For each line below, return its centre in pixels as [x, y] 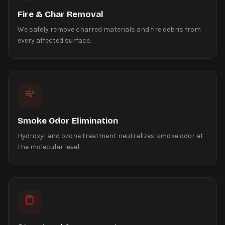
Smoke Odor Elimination [68, 121]
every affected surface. [54, 40]
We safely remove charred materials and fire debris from [109, 29]
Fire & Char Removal [61, 14]
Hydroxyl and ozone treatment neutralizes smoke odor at [110, 136]
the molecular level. [49, 147]
